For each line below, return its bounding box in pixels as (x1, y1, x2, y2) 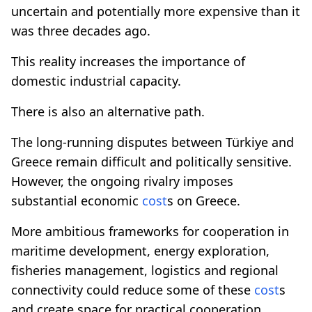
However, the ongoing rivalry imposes (11, 172, 233, 189)
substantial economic (11, 192, 142, 209)
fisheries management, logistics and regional (11, 261, 279, 279)
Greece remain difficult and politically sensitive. (11, 153, 292, 170)
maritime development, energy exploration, (11, 242, 270, 259)
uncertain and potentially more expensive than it (11, 2, 300, 19)
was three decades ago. (11, 22, 150, 39)
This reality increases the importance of (11, 52, 245, 70)
